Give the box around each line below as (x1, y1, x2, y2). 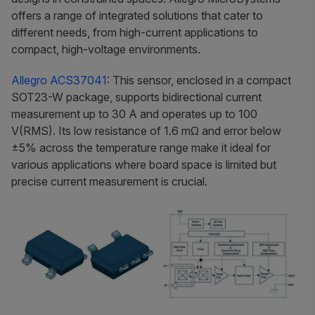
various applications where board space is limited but (11, 157, 276, 172)
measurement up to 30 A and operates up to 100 (11, 106, 257, 121)
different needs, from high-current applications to (11, 25, 258, 39)
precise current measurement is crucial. (11, 174, 207, 188)
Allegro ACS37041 (11, 72, 107, 87)
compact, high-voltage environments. (11, 41, 200, 56)
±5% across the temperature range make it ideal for (11, 140, 271, 155)
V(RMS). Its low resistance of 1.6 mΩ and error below (11, 123, 281, 138)
